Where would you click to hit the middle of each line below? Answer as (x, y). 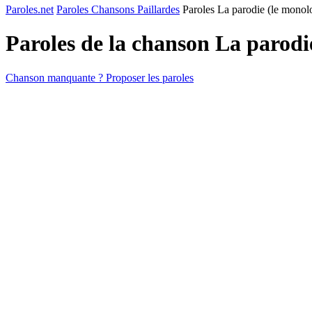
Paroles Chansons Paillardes (118, 9)
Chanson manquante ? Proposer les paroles (100, 77)
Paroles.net (30, 9)
